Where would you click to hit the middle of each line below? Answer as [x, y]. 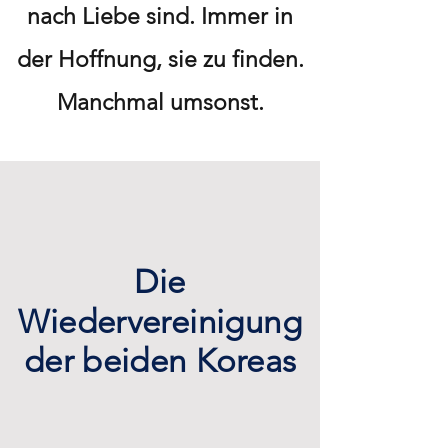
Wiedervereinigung [160, 321]
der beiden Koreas [160, 360]
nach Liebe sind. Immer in [160, 16]
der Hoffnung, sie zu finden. [160, 59]
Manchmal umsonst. [160, 102]
